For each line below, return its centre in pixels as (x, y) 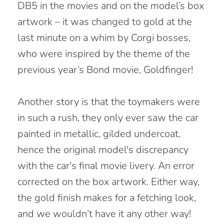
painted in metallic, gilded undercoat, (99, 133)
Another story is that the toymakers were (109, 101)
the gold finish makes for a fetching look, (107, 197)
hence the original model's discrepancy (103, 149)
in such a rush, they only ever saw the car (108, 117)
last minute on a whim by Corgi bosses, (104, 37)
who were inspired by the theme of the (104, 53)
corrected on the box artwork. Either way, (108, 181)
